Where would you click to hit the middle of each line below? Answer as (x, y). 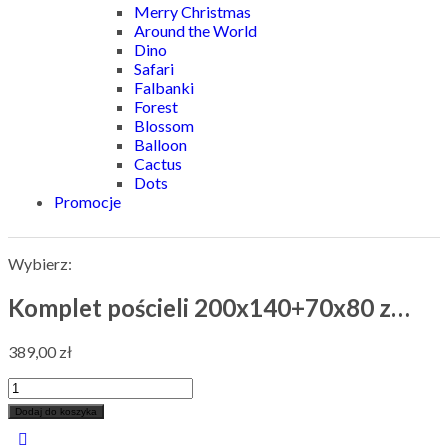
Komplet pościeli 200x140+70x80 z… (209, 307)
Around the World (195, 30)
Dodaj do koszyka (56, 411)
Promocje (87, 201)
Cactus (158, 163)
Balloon (160, 144)
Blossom (164, 125)
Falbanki (164, 87)
